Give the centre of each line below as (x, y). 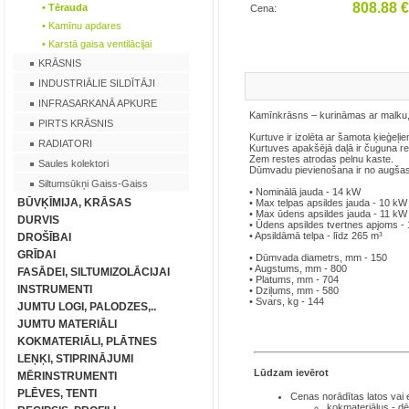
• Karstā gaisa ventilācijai (97, 44)
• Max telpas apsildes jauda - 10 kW (328, 203)
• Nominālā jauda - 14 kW (305, 192)
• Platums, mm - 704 (294, 280)
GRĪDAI (37, 255)
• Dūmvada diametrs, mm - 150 (318, 258)
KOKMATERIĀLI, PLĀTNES (87, 341)
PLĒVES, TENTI (57, 393)
